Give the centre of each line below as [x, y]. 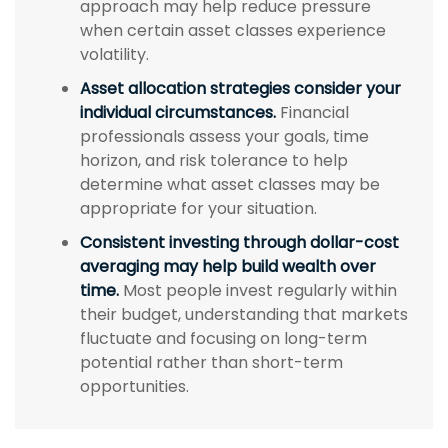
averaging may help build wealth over [228, 267]
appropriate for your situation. [198, 209]
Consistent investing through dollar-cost [239, 243]
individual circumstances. [178, 113]
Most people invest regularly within [258, 291]
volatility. [114, 55]
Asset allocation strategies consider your [240, 89]
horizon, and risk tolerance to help [214, 161]
